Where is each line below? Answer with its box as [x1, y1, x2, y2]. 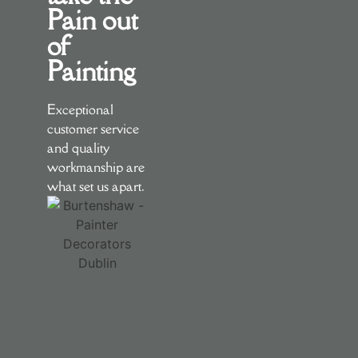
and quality [47, 138, 110, 157]
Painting [47, 53, 137, 88]
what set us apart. [47, 177, 145, 195]
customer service [47, 119, 140, 137]
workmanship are [47, 157, 145, 176]
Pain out [47, 2, 138, 37]
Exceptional [47, 100, 114, 118]
